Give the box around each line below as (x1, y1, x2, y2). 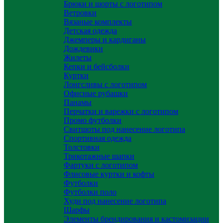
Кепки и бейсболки (64, 62, 129, 71)
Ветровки (64, 8, 97, 17)
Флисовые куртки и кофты (64, 170, 154, 178)
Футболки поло (64, 188, 116, 196)
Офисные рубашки (64, 89, 128, 98)
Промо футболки (64, 116, 121, 124)
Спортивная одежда (64, 134, 131, 142)
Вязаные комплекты (64, 17, 132, 26)
